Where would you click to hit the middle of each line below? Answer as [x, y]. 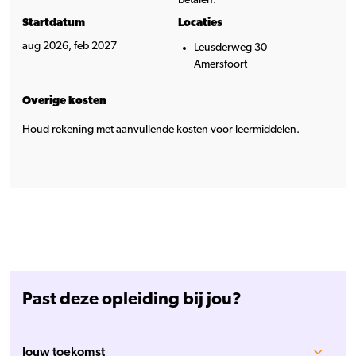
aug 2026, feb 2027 [70, 46]
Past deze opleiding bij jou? [132, 298]
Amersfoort [221, 64]
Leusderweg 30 [230, 47]
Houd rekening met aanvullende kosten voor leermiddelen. [161, 129]
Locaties [200, 23]
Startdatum [54, 23]
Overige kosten [64, 101]
